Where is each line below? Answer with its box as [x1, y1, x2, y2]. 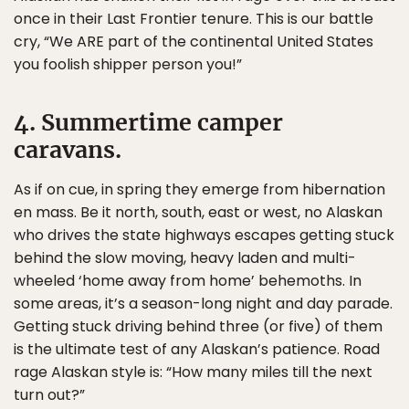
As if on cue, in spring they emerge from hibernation [14, 179, 385, 200]
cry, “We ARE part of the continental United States [14, 31, 373, 52]
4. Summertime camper [14, 108, 283, 137]
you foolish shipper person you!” [14, 54, 242, 75]
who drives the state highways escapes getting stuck [14, 225, 394, 246]
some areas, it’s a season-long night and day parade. [14, 293, 393, 314]
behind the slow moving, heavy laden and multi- [14, 247, 356, 268]
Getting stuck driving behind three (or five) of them [14, 316, 383, 337]
